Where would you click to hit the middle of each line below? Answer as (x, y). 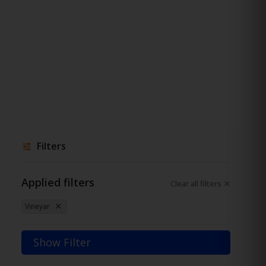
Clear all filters (196, 183)
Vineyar (37, 207)
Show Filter (62, 242)
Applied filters (58, 182)
